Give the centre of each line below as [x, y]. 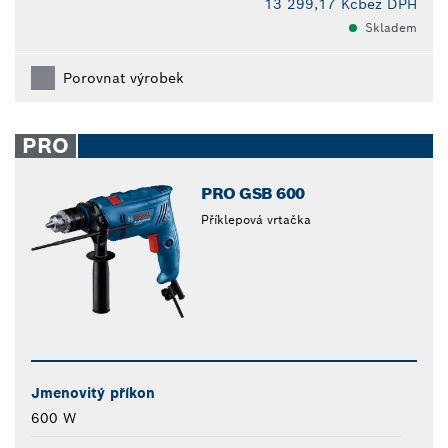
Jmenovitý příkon [93, 393]
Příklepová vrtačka [256, 220]
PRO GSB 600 [253, 194]
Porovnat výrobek [123, 78]
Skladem [391, 28]
